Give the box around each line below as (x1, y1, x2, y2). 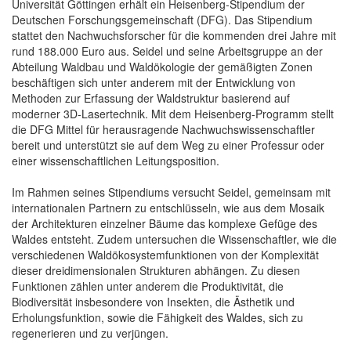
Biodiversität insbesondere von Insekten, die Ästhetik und (12, 293, 295, 309)
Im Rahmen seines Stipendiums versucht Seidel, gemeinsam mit (12, 183, 331, 200)
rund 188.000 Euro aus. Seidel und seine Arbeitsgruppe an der (12, 42, 323, 59)
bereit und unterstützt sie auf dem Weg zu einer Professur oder (12, 136, 324, 153)
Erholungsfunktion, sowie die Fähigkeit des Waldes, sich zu (12, 309, 303, 325)
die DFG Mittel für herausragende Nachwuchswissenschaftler (12, 121, 315, 137)
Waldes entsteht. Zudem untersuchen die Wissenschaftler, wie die (12, 230, 337, 247)
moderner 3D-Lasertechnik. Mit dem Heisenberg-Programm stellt (12, 105, 334, 121)
